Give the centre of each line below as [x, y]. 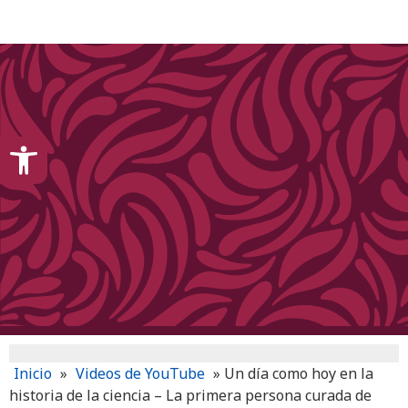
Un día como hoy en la [299, 373]
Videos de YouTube [140, 373]
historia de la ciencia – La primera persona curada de [190, 395]
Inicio [33, 373]
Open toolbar [60, 144]
